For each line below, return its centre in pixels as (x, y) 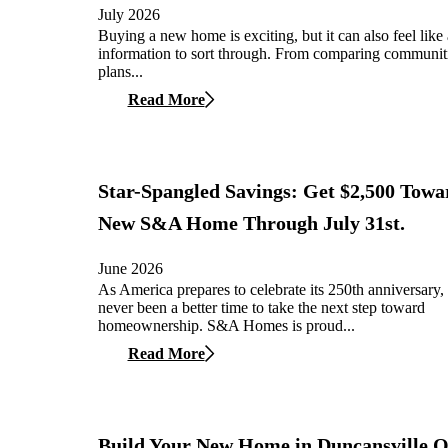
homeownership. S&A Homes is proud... (226, 325)
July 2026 (129, 14)
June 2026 (130, 268)
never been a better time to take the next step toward (261, 307)
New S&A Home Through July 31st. (251, 223)
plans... (120, 71)
